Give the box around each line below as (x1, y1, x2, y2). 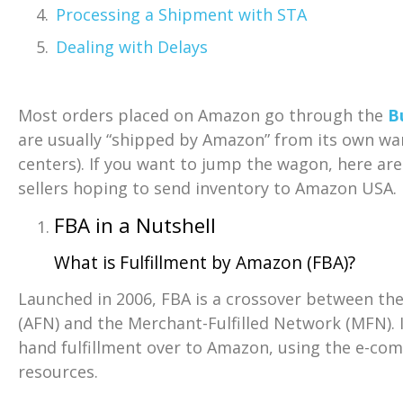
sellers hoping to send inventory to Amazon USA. (18, 177, 397, 200)
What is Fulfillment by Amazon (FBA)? (54, 249, 355, 274)
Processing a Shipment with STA (56, 4, 307, 26)
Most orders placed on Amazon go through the (18, 104, 388, 127)
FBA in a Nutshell (54, 210, 216, 239)
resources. (18, 360, 98, 382)
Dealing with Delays (56, 36, 208, 58)
